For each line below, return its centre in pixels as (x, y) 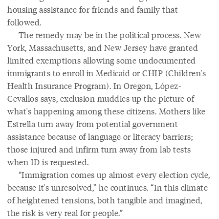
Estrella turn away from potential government (93, 124)
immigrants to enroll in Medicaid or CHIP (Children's (107, 73)
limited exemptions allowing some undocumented (102, 60)
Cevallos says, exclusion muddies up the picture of (101, 98)
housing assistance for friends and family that (93, 9)
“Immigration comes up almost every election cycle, (109, 175)
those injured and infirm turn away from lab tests (99, 149)
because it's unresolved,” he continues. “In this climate (108, 187)
